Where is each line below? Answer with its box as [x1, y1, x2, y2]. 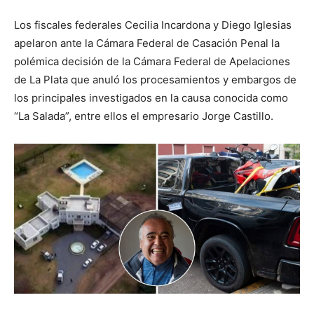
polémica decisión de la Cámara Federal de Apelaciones [14, 55, 290, 68]
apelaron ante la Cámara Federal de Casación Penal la [14, 36, 280, 50]
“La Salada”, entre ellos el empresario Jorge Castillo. [14, 109, 273, 123]
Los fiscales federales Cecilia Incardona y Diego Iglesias [14, 18, 292, 32]
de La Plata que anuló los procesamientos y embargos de [14, 73, 296, 86]
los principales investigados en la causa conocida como [14, 91, 288, 104]
